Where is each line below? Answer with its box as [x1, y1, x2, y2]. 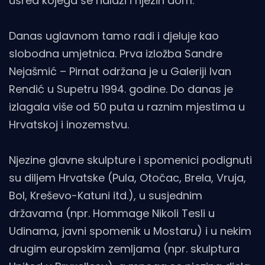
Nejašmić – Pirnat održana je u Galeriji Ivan [9, 64, 231, 79]
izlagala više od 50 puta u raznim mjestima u [9, 99, 245, 115]
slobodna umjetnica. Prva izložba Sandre [9, 46, 222, 62]
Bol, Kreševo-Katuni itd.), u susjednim [9, 188, 202, 203]
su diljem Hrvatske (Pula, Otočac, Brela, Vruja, [9, 170, 246, 186]
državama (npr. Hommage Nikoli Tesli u [9, 206, 215, 221]
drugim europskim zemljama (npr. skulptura [9, 241, 240, 257]
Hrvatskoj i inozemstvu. [9, 117, 129, 132]
